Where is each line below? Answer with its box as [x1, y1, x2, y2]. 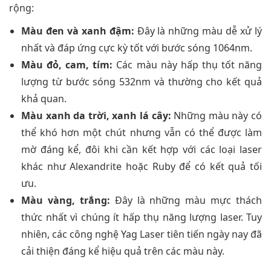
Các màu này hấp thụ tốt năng [113, 58, 263, 72]
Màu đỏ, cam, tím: [21, 58, 113, 72]
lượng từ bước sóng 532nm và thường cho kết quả [21, 75, 262, 89]
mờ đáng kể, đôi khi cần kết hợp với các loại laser [21, 143, 262, 157]
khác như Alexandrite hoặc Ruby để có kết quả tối [21, 160, 262, 174]
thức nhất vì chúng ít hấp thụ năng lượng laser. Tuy [21, 211, 262, 224]
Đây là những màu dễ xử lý [134, 24, 263, 38]
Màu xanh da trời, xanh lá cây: [21, 109, 171, 123]
